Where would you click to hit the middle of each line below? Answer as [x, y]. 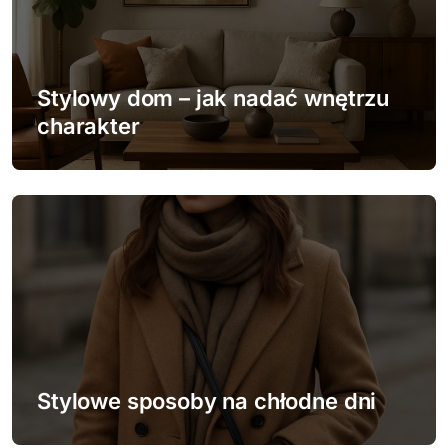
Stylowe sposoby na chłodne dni [207, 400]
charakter [88, 125]
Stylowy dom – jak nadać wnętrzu [213, 97]
